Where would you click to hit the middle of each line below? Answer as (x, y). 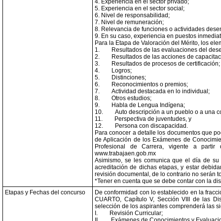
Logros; (122, 71)
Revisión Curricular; (136, 213)
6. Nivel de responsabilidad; (132, 15)
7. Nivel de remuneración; (129, 22)
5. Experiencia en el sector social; (140, 8)
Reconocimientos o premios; (150, 84)
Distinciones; (129, 77)
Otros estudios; (131, 98)
